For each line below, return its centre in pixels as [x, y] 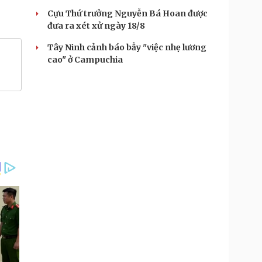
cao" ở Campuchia [85, 60]
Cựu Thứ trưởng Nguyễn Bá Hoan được [127, 13]
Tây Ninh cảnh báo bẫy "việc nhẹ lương [127, 47]
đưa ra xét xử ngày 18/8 [96, 26]
